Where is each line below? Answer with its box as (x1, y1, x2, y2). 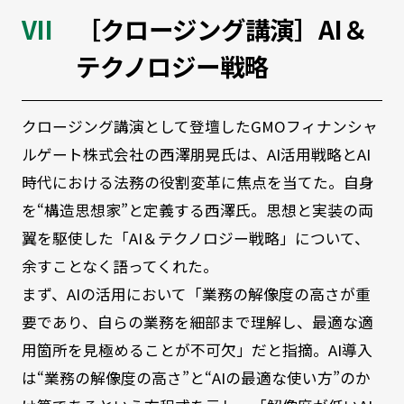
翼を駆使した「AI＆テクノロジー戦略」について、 (21, 227, 370, 250)
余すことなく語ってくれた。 (21, 255, 218, 278)
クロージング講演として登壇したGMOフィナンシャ (21, 115, 378, 138)
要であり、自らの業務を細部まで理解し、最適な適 (21, 311, 373, 334)
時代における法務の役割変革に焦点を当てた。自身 (21, 171, 374, 194)
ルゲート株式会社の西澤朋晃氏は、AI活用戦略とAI (21, 143, 371, 166)
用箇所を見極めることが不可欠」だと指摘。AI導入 (21, 339, 372, 362)
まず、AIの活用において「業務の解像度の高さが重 (21, 283, 371, 306)
